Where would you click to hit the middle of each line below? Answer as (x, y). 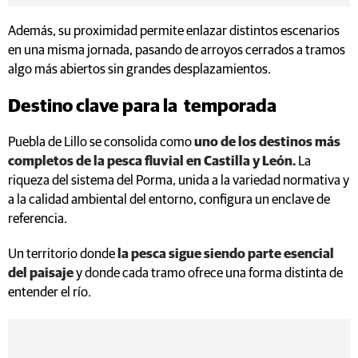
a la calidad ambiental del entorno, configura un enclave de (169, 200)
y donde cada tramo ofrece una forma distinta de (208, 273)
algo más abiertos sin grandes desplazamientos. (139, 70)
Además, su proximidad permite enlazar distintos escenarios (174, 31)
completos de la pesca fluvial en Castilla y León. (152, 161)
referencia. (38, 219)
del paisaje (41, 273)
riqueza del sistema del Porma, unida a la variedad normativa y (179, 181)
